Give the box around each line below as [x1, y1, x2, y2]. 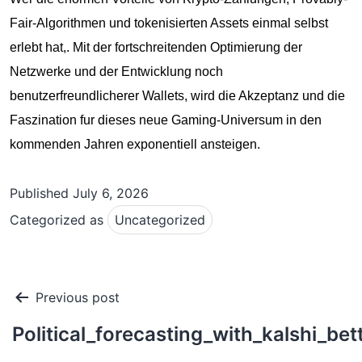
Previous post [36, 289, 120, 305]
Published [10, 185, 73, 201]
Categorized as [10, 212, 107, 228]
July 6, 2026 [73, 185, 149, 201]
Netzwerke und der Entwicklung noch [10, 65, 223, 78]
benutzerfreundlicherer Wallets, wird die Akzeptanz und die [10, 89, 345, 103]
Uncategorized [115, 212, 205, 228]
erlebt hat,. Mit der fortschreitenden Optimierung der [10, 40, 302, 54]
